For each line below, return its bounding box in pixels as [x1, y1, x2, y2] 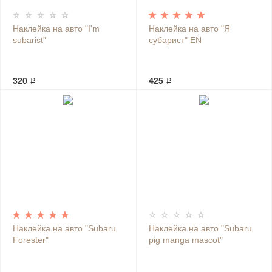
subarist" [13, 35, 46, 45]
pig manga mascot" [148, 235, 223, 245]
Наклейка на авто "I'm [13, 24, 100, 33]
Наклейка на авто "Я [148, 24, 230, 33]
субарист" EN [148, 35, 202, 45]
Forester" [13, 235, 49, 245]
